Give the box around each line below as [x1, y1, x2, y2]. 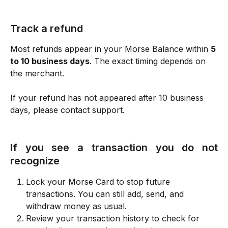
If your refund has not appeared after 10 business [10, 93, 206, 103]
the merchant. [10, 68, 64, 78]
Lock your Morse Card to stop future [26, 176, 173, 187]
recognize [10, 154, 60, 167]
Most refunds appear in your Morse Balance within [10, 43, 211, 54]
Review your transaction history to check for [26, 213, 202, 223]
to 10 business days [10, 55, 90, 66]
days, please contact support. [10, 105, 125, 116]
